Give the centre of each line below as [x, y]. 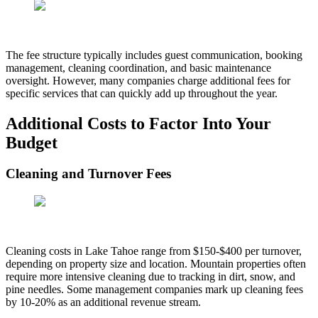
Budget [32, 142]
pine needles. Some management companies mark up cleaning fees [154, 290]
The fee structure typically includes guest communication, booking [154, 55]
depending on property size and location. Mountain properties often [156, 264]
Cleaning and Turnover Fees [88, 174]
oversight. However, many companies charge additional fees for [148, 80]
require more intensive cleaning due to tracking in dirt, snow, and [150, 277]
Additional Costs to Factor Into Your [138, 123]
